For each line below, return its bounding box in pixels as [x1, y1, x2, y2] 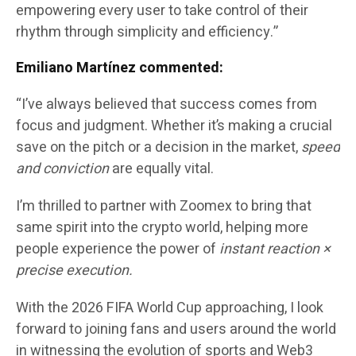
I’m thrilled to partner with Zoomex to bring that [16, 195, 311, 218]
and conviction [16, 158, 109, 180]
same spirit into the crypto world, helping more [16, 217, 308, 239]
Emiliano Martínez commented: [16, 57, 223, 79]
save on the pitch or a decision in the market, [16, 137, 301, 159]
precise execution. [16, 260, 133, 282]
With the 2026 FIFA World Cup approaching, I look [16, 297, 323, 319]
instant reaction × [219, 238, 331, 261]
